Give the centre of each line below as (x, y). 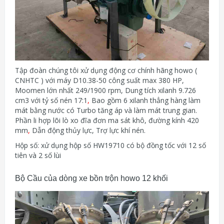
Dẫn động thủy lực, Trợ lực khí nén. (89, 130)
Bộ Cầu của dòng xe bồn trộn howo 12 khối (91, 178)
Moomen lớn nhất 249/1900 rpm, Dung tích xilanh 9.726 (105, 90)
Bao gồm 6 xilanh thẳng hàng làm (145, 100)
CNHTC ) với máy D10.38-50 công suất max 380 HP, (99, 80)
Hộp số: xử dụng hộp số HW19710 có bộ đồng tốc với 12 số (110, 145)
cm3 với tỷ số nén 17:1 (51, 100)
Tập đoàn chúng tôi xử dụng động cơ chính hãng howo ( (106, 70)
